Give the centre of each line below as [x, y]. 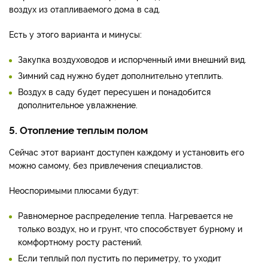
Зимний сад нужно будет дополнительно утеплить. [121, 75]
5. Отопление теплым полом [78, 130]
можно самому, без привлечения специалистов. [106, 165]
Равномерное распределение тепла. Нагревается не [125, 215]
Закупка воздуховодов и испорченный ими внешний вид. [132, 59]
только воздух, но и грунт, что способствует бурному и [130, 229]
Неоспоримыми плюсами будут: [74, 190]
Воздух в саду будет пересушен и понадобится [114, 92]
